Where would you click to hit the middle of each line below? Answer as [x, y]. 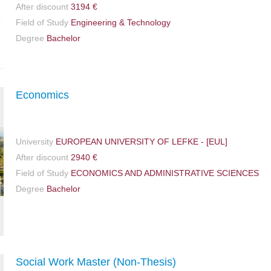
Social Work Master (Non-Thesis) [96, 262]
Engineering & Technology [119, 23]
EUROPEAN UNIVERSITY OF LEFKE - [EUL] [140, 142]
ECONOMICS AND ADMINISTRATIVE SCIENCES [164, 173]
